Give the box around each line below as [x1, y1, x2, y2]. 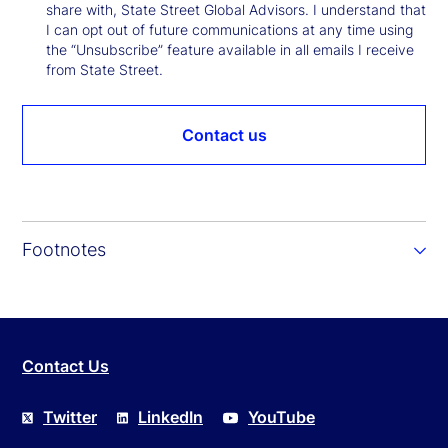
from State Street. [46, 60, 163, 78]
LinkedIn [138, 406, 203, 427]
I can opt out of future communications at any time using [46, 20, 413, 38]
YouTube [248, 406, 315, 427]
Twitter [43, 406, 97, 427]
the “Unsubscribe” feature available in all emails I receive [46, 40, 414, 58]
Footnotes [22, 238, 106, 260]
